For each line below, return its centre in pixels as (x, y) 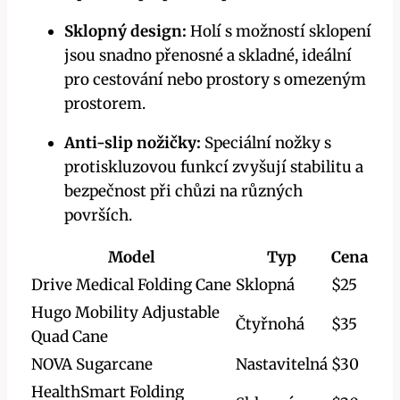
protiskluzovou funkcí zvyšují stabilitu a (214, 167)
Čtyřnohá (270, 324)
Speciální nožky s (266, 142)
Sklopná (265, 284)
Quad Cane (70, 336)
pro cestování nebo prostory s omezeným (215, 79)
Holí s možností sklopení (279, 31)
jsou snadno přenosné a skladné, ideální (208, 55)
